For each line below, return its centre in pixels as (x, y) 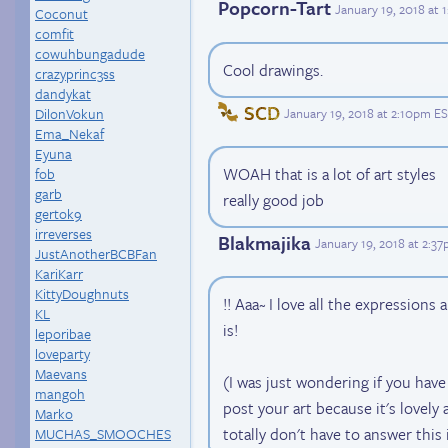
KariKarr (59, 273)
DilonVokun (69, 113)
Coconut (61, 13)
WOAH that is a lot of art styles (329, 173)
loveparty (62, 353)
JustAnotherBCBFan (96, 253)
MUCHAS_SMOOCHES (103, 433)
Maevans (61, 373)
